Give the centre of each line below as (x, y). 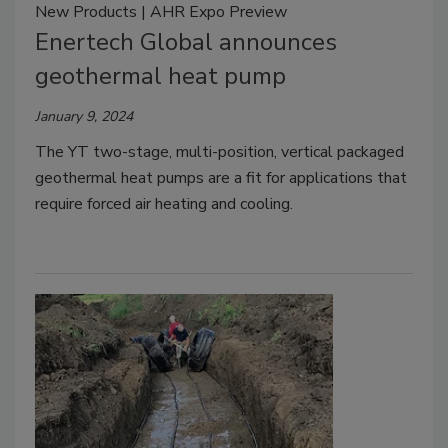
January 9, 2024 (84, 116)
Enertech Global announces (186, 41)
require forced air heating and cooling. (164, 203)
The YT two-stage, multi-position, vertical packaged (219, 151)
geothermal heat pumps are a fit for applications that (221, 177)
